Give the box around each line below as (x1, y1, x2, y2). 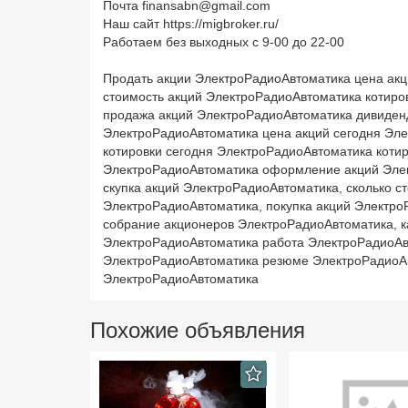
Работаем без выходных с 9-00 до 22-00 (103, 35, 344, 49)
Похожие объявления (90, 318, 305, 342)
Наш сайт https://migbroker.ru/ (103, 16, 279, 31)
